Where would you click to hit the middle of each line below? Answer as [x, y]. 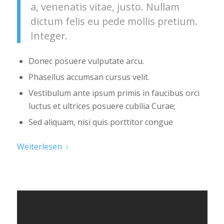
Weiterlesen [39, 147]
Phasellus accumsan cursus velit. [89, 77]
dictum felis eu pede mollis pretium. [114, 21]
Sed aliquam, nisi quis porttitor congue [100, 122]
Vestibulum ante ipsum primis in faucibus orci [114, 93]
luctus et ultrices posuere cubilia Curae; [102, 106]
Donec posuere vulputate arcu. [86, 61]
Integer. [49, 36]
